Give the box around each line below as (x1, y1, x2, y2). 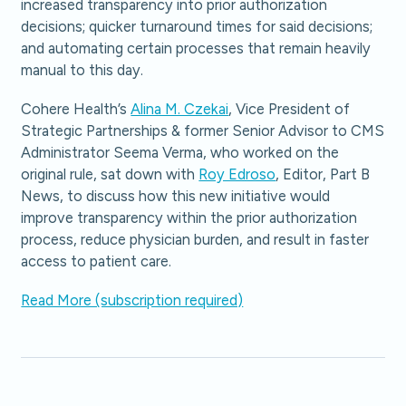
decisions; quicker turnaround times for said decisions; (21, 17, 373, 36)
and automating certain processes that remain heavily (21, 39, 372, 58)
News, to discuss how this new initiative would (21, 187, 331, 206)
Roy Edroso (198, 165, 276, 184)
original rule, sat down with (21, 165, 199, 184)
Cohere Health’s (21, 100, 131, 119)
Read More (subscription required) (21, 290, 244, 309)
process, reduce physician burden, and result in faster (21, 230, 370, 249)
